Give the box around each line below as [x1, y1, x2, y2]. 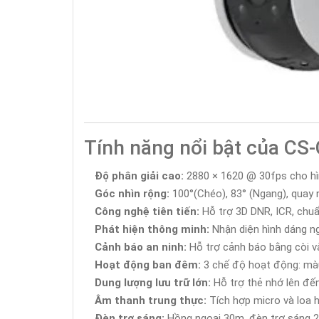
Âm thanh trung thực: [95, 294, 206, 307]
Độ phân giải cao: [95, 169, 184, 182]
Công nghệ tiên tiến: [95, 205, 199, 218]
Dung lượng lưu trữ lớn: [95, 276, 211, 289]
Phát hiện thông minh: [95, 223, 209, 236]
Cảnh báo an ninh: [95, 241, 187, 253]
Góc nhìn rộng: [95, 187, 169, 200]
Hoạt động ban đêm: [95, 258, 201, 271]
